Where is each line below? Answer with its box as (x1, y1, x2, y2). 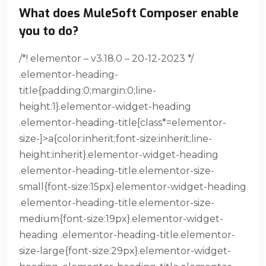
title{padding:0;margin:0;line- (19, 84, 156, 96)
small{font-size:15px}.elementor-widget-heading (19, 180, 246, 192)
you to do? (19, 23, 78, 39)
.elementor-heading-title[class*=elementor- (19, 116, 226, 128)
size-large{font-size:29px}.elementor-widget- (19, 245, 231, 256)
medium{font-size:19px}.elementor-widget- (19, 213, 223, 224)
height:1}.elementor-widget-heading (19, 100, 191, 112)
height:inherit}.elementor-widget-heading (19, 148, 218, 160)
